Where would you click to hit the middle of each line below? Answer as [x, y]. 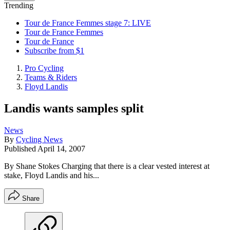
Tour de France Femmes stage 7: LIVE [88, 23]
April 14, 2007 [61, 148]
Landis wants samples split [74, 108]
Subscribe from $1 [54, 51]
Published [21, 148]
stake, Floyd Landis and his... [52, 175]
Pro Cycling [44, 68]
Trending [19, 5]
